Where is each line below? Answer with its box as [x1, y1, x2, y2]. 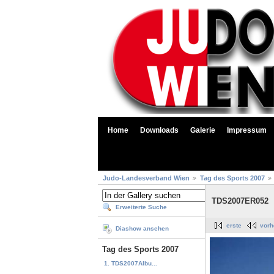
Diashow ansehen [116, 225, 169, 232]
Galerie [190, 126, 215, 135]
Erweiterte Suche [116, 204, 167, 211]
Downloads [140, 126, 179, 135]
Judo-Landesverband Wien [103, 174, 190, 182]
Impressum [227, 126, 267, 135]
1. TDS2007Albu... [104, 259, 157, 267]
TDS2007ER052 [212, 196, 268, 206]
